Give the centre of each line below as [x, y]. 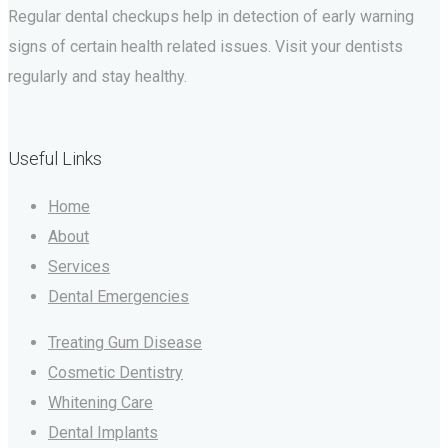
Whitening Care [100, 403]
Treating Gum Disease [125, 343]
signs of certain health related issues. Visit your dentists [205, 47]
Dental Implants [103, 433]
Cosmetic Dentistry [115, 373]
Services [79, 267]
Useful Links [55, 159]
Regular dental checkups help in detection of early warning [211, 17]
